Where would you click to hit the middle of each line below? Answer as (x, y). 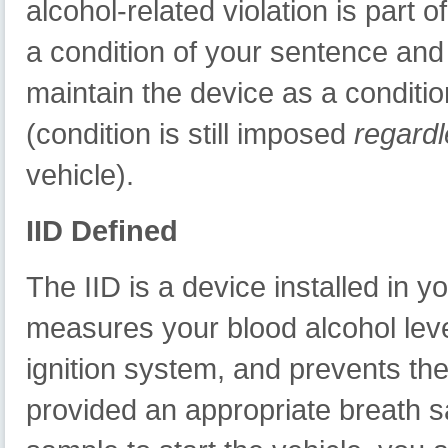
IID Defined (102, 230)
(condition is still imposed (190, 133)
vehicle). (80, 174)
